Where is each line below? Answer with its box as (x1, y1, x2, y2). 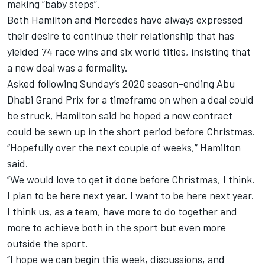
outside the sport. (7, 236, 88, 250)
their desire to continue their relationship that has (7, 28, 234, 42)
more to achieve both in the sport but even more (7, 220, 226, 234)
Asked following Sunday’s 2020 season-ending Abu (7, 76, 235, 90)
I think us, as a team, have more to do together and (7, 204, 237, 218)
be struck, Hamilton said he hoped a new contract (7, 108, 232, 122)
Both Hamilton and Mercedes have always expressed (7, 12, 243, 26)
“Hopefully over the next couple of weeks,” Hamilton (7, 140, 241, 154)
